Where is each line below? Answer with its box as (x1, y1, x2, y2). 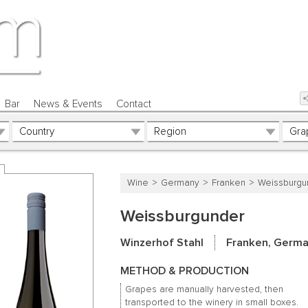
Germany (160, 177, 199, 188)
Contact (116, 98, 152, 109)
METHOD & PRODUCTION (120, 265, 249, 276)
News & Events (33, 98, 102, 109)
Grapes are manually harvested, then (125, 284, 284, 294)
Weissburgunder (120, 208, 245, 225)
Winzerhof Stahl (120, 237, 203, 249)
